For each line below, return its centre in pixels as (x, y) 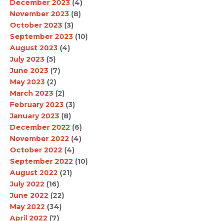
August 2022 (34, 173)
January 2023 (35, 116)
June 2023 (29, 71)
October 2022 (36, 150)
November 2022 (39, 139)
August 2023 (34, 48)
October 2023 (36, 25)
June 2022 (29, 196)
